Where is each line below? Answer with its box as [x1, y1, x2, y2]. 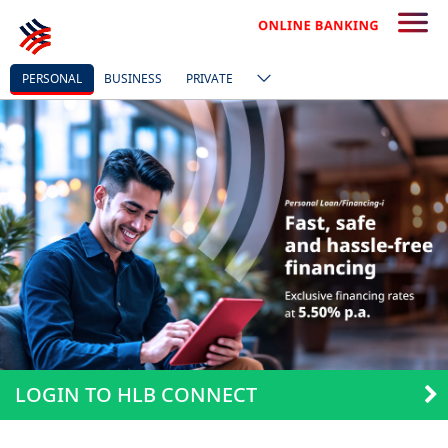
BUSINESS [104, 70, 162, 87]
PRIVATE [186, 70, 233, 87]
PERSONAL [21, 70, 82, 87]
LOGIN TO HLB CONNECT [15, 380, 257, 408]
